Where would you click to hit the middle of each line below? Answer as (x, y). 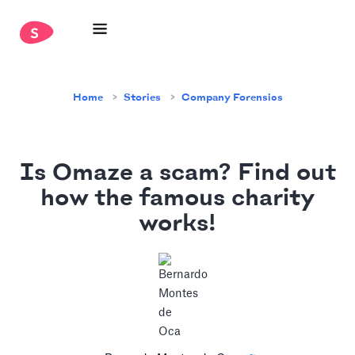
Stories (142, 97)
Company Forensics (232, 97)
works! (177, 224)
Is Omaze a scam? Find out (177, 174)
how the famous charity (177, 199)
